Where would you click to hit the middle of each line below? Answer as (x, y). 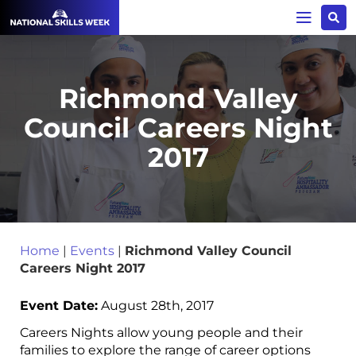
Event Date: (59, 305)
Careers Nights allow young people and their (161, 333)
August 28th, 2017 (156, 305)
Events (92, 250)
